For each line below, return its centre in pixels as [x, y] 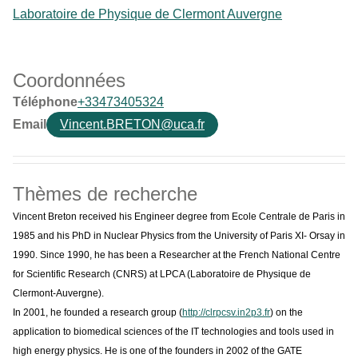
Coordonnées [69, 80]
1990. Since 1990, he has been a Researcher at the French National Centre [177, 255]
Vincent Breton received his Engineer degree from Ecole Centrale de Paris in [179, 216]
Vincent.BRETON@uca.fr [132, 124]
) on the [286, 312]
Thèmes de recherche [105, 193]
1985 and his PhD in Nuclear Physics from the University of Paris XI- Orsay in [179, 235]
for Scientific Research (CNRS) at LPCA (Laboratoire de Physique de [162, 274]
